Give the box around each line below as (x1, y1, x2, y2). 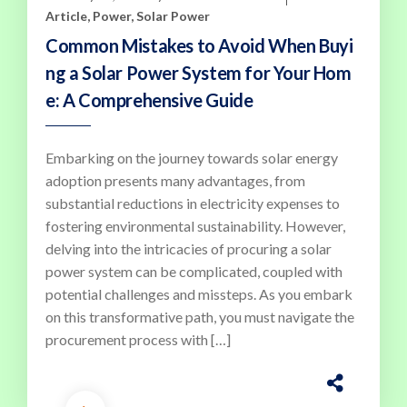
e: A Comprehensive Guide (45, 88, 253, 111)
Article (45, 7, 87, 24)
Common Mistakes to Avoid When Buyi (45, 34, 353, 56)
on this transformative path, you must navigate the (45, 307, 354, 325)
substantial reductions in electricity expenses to (45, 194, 340, 212)
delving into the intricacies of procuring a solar (45, 239, 332, 257)
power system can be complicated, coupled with (45, 262, 342, 280)
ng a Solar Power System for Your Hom (45, 61, 352, 84)
